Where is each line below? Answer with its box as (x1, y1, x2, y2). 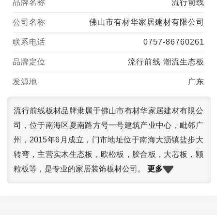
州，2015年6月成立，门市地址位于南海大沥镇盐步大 (14, 136, 203, 144)
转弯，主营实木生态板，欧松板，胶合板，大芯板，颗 (14, 150, 203, 159)
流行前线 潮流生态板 (127, 58, 204, 66)
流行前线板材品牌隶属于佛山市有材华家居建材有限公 (14, 107, 203, 115)
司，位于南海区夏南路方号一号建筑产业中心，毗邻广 (14, 121, 203, 130)
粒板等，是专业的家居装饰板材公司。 (14, 165, 148, 173)
